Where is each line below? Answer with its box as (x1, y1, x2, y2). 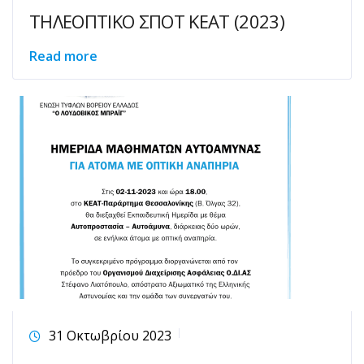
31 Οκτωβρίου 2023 (49, 327, 171, 344)
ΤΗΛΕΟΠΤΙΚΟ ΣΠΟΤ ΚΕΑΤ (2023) (29, 9, 285, 33)
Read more (29, 47, 97, 65)
